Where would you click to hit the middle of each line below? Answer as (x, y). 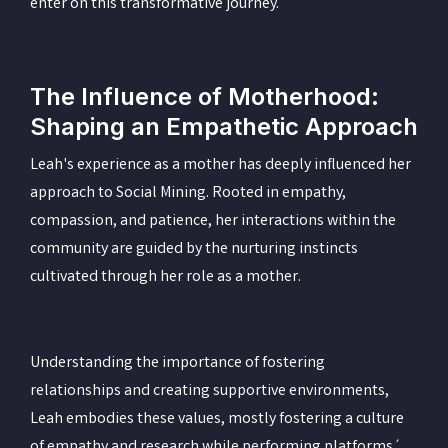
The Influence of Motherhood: (204, 96)
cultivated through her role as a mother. (167, 277)
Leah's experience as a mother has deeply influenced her (220, 165)
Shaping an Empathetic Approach (224, 126)
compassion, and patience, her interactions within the (213, 221)
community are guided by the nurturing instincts (194, 249)
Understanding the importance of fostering (177, 363)
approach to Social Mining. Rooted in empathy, (188, 193)
